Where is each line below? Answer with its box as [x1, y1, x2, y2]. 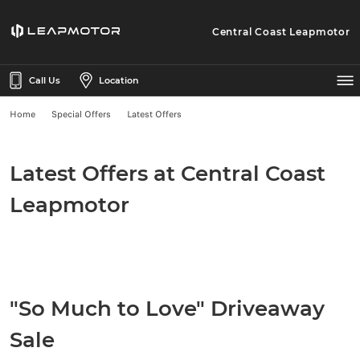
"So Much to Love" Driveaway [10, 296, 325, 321]
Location [99, 75, 139, 86]
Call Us [29, 75, 60, 86]
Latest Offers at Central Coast [10, 161, 325, 186]
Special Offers [51, 108, 111, 121]
